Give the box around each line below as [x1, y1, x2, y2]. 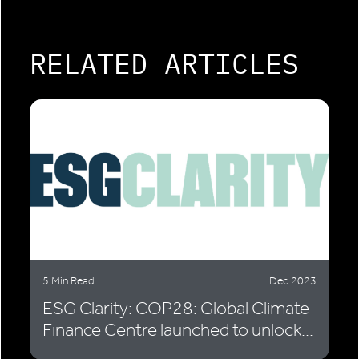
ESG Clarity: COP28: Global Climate [42, 297, 309, 320]
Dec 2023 [269, 274, 317, 288]
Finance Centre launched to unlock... [42, 319, 313, 341]
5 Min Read [42, 274, 95, 288]
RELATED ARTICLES [30, 45, 299, 83]
